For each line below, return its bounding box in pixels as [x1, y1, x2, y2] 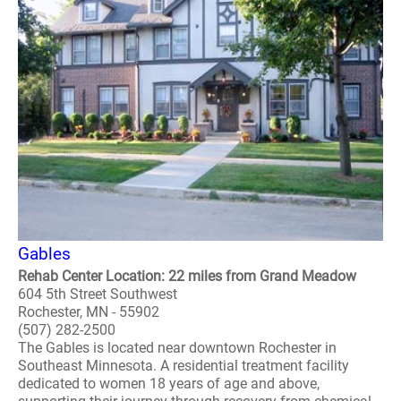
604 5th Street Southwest [18, 286, 177, 303]
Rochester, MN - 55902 [18, 303, 159, 320]
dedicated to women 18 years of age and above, [18, 375, 320, 392]
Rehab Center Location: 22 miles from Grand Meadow [18, 268, 356, 285]
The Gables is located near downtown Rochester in [18, 339, 337, 356]
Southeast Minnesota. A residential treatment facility [18, 357, 349, 374]
